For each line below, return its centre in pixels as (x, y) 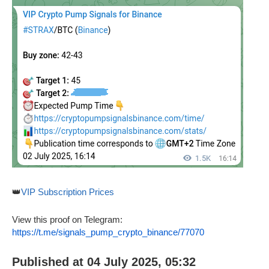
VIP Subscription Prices (68, 192)
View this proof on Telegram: (67, 219)
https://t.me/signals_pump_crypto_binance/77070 (108, 232)
